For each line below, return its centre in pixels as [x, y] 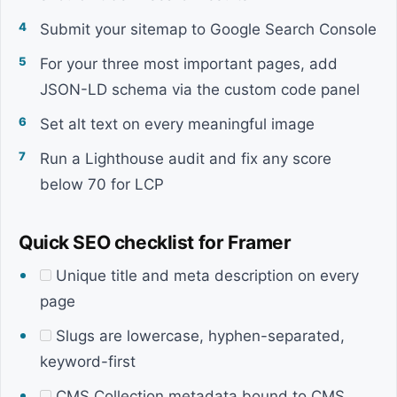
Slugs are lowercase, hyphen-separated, [198, 336]
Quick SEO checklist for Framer [155, 242]
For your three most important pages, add [189, 64]
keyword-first [88, 362]
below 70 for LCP [102, 184]
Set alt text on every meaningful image [177, 124]
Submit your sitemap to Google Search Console [208, 29]
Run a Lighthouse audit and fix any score [186, 159]
